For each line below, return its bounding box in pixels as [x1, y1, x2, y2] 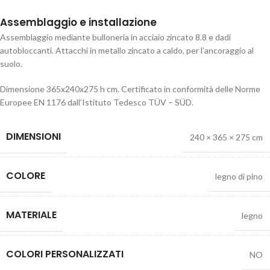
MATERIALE [6, 208, 57, 222]
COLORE [6, 169, 45, 183]
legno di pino [215, 171, 263, 181]
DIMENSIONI [6, 130, 61, 143]
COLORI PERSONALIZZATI [6, 247, 124, 261]
